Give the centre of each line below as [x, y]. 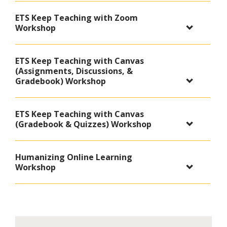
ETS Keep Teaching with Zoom [77, 18]
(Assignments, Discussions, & [74, 71]
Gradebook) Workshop [61, 81]
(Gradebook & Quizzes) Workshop [83, 124]
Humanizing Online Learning [74, 157]
